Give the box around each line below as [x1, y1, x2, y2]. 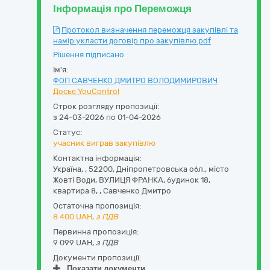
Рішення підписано [53, 50, 124, 59]
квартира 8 [53, 186, 96, 195]
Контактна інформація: [53, 154, 141, 163]
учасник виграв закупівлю [53, 139, 155, 148]
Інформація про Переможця [53, 2, 192, 14]
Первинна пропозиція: [53, 227, 139, 236]
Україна [53, 165, 81, 174]
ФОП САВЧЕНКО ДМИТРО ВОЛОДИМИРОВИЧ [53, 76, 218, 85]
